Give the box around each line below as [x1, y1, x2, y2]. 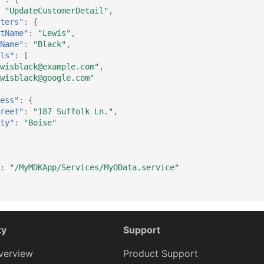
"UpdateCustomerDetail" [5, 5, 108, 15]
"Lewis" [38, 28, 71, 38]
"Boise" [24, 117, 57, 127]
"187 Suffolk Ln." [33, 106, 113, 116]
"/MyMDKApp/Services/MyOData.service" [9, 162, 179, 172]
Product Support [123, 247, 198, 259]
